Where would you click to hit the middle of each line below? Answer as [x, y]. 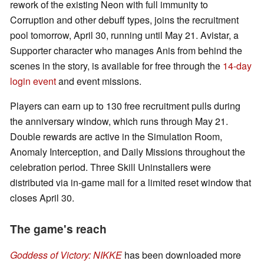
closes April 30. [42, 198]
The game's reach [58, 229]
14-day [237, 66]
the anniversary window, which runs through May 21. [119, 121]
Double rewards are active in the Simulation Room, [116, 137]
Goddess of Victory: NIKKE [66, 255]
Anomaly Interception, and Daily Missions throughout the [128, 152]
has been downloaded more [181, 255]
